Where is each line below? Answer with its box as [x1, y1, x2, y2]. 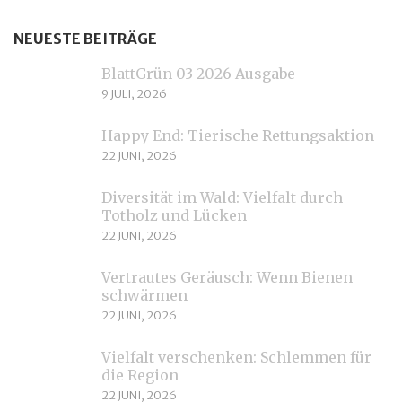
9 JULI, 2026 [101, 85, 167, 101]
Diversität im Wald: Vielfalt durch [101, 188, 343, 206]
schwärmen [101, 285, 188, 304]
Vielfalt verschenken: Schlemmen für [101, 347, 371, 366]
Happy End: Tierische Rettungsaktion [101, 126, 374, 144]
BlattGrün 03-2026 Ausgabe [101, 64, 295, 83]
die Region [101, 365, 179, 384]
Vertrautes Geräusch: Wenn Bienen [101, 267, 353, 286]
